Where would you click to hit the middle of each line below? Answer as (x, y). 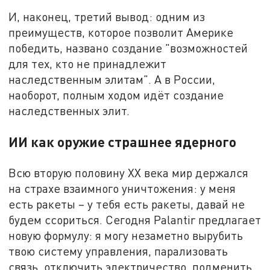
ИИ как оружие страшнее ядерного (123, 141)
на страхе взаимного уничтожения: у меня (122, 188)
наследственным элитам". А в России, (112, 79)
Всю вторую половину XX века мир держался (129, 172)
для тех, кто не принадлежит (88, 63)
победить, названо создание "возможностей (128, 48)
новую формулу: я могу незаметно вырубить (126, 235)
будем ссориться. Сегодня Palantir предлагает (135, 219)
